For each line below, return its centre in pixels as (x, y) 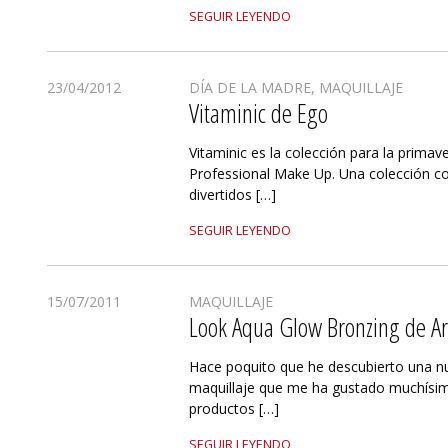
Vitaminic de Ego (259, 112)
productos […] (234, 408)
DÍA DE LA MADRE (250, 87)
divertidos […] (233, 194)
